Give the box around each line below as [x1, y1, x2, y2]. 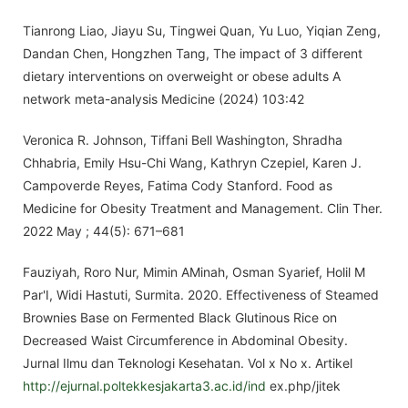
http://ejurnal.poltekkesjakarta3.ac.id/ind [23, 378, 266, 393]
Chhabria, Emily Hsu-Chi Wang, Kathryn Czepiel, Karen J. [23, 155, 362, 170]
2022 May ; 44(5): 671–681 [23, 223, 185, 239]
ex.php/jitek [266, 378, 341, 393]
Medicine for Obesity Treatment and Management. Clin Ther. [23, 200, 382, 216]
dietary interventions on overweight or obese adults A [23, 68, 341, 84]
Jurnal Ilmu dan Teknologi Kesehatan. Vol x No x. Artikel [23, 355, 352, 371]
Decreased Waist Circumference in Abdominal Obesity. [23, 332, 348, 348]
